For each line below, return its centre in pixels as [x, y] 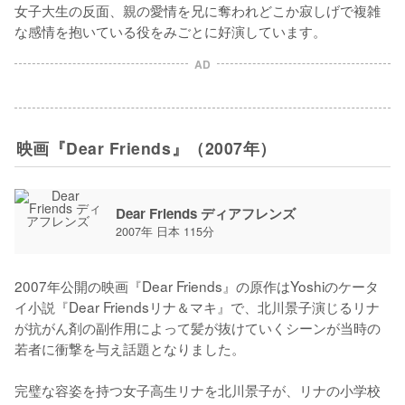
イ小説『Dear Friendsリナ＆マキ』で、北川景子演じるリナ [197, 306]
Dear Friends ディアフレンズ [206, 213]
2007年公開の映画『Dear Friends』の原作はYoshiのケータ [197, 286]
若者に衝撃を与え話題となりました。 [130, 348]
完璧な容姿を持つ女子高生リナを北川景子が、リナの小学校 [198, 390]
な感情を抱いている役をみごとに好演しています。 [170, 31]
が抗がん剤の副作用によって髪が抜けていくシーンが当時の [198, 327]
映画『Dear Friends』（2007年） [146, 148]
